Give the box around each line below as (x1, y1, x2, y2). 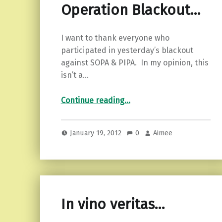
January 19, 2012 (70, 128, 124, 138)
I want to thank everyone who (60, 33, 169, 43)
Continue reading (60, 96, 124, 105)
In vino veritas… (60, 196, 165, 214)
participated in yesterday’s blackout (60, 46, 193, 55)
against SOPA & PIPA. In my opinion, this (60, 58, 209, 68)
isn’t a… (60, 70, 89, 80)
